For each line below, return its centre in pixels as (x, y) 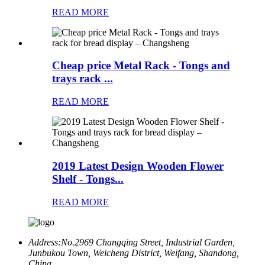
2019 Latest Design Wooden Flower (138, 166)
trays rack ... (83, 79)
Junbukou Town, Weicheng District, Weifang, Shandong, (134, 253)
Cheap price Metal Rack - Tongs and (141, 66)
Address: (45, 242)
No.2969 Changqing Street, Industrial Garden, (148, 242)
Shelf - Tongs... (88, 179)
